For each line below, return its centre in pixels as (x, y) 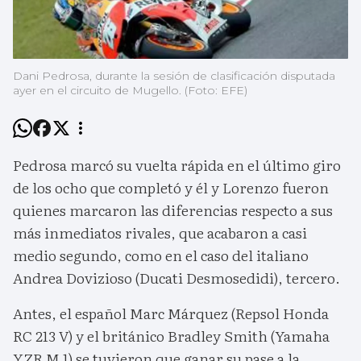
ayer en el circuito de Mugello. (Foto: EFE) (130, 91)
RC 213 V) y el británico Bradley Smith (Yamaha (171, 336)
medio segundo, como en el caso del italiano (161, 255)
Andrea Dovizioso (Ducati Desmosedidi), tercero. (176, 278)
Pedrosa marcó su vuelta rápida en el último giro (177, 165)
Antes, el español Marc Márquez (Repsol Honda (171, 313)
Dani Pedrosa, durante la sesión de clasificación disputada (174, 76)
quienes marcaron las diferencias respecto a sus (173, 210)
